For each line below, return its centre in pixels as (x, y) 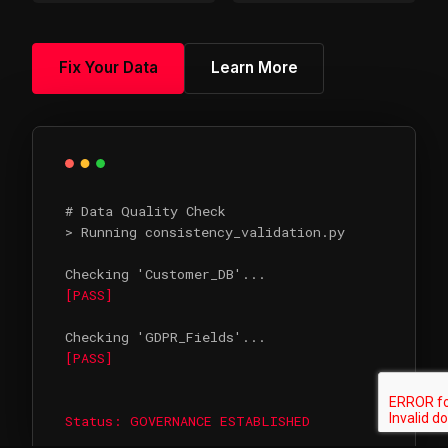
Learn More (254, 68)
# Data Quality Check (145, 211)
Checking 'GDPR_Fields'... (165, 337)
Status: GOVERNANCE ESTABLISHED (187, 421)
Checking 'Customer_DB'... (165, 274)
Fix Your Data (108, 68)
